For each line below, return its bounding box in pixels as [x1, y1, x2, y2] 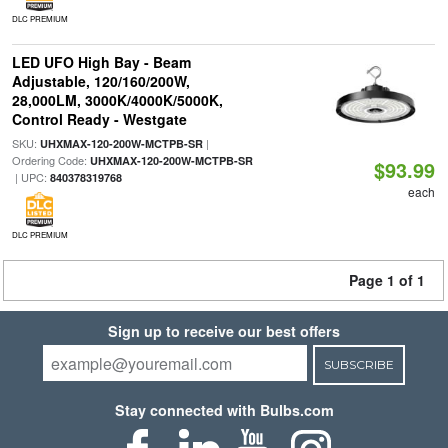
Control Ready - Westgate [11, 109, 187, 129]
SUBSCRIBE [323, 357, 394, 372]
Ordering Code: [11, 152, 90, 168]
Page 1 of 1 [349, 270, 425, 290]
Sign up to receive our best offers [108, 321, 340, 341]
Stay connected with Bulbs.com [114, 400, 334, 420]
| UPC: [11, 169, 50, 185]
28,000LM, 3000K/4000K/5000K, [11, 90, 223, 110]
